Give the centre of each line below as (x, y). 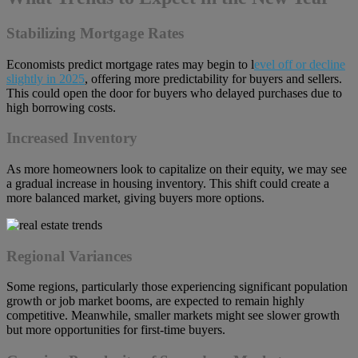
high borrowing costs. (61, 107)
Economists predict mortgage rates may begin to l (130, 64)
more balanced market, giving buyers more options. (135, 197)
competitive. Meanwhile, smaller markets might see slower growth (173, 316)
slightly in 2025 (46, 78)
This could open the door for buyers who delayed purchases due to (174, 93)
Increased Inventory (72, 138)
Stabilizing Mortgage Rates (95, 33)
